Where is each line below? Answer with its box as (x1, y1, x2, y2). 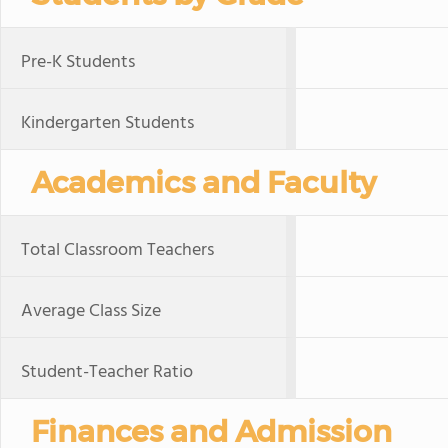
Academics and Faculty (31, 164, 376, 201)
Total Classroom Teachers (21, 236, 214, 265)
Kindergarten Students (21, 109, 194, 138)
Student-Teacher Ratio (21, 358, 193, 387)
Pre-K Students (21, 48, 135, 77)
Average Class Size (21, 297, 161, 326)
